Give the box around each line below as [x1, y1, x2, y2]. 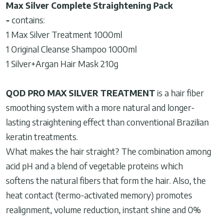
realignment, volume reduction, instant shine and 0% [6, 204, 201, 215]
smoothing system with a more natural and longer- [6, 102, 195, 113]
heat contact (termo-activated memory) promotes [6, 189, 192, 200]
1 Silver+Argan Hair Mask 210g [6, 58, 118, 69]
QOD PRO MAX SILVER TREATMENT [6, 87, 157, 98]
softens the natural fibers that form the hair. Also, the [6, 175, 206, 186]
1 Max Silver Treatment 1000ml [6, 29, 122, 40]
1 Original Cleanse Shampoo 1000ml [6, 43, 137, 54]
